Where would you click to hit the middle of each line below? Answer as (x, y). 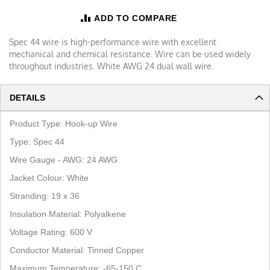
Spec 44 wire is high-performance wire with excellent (113, 42)
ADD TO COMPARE (136, 18)
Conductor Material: (47, 250)
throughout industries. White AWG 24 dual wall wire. (112, 66)
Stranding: (29, 196)
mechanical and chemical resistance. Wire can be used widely (130, 54)
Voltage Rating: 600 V (53, 232)
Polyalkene (106, 214)
